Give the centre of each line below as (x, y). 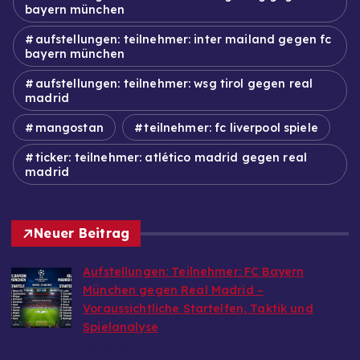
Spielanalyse (121, 328)
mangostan (69, 129)
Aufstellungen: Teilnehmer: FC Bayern (194, 273)
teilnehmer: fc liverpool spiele (231, 129)
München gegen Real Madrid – (173, 291)
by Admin (109, 347)
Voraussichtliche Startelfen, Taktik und (198, 310)
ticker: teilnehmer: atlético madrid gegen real (171, 158)
